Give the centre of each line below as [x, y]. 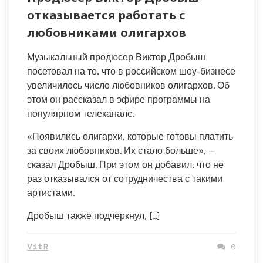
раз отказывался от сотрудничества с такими [125, 179]
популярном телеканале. [81, 114]
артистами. [51, 193]
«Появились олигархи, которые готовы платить [130, 136]
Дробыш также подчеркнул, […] [94, 216]
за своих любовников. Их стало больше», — [121, 151]
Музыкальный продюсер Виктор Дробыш [116, 57]
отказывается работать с [106, 15]
